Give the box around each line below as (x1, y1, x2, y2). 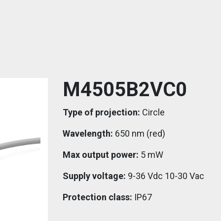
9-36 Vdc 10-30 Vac (126, 171, 204, 181)
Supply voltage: (63, 171, 126, 181)
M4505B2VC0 (63, 78, 187, 101)
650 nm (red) (113, 128, 165, 139)
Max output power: (63, 149, 139, 160)
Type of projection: (63, 107, 140, 117)
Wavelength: (63, 128, 113, 139)
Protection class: (63, 192, 132, 202)
